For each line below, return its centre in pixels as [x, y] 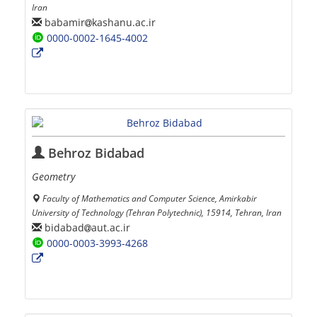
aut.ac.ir [111, 227]
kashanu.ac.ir [124, 22]
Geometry [53, 177]
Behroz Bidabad [94, 153]
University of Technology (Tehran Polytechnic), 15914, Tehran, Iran [157, 213]
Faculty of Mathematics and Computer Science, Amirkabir [150, 198]
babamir [63, 22]
